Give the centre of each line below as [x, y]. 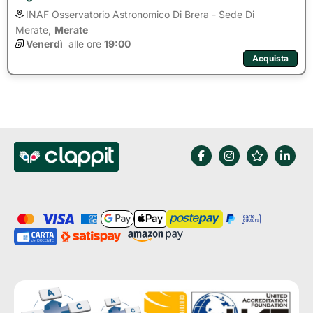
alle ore [83, 44]
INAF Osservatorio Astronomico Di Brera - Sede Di [140, 14]
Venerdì [44, 44]
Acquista [270, 58]
